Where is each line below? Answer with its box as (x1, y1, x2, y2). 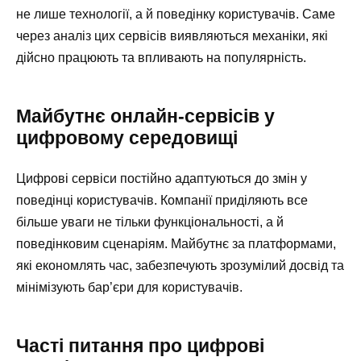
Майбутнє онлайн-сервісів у (16, 106, 275, 127)
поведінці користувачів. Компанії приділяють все (16, 193, 308, 208)
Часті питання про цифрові (16, 335, 264, 357)
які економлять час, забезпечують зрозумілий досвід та (16, 259, 344, 273)
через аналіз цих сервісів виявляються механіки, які (16, 29, 328, 44)
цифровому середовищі (16, 127, 238, 149)
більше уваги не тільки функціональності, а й (16, 215, 284, 230)
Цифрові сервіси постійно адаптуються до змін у (16, 172, 307, 186)
